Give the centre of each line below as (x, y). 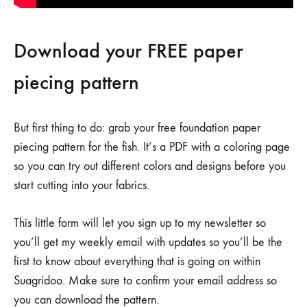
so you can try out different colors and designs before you (150, 166)
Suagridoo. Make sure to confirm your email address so (145, 280)
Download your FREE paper (128, 50)
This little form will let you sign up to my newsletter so (140, 223)
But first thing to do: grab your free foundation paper (137, 127)
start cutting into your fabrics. (82, 185)
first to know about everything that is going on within (137, 261)
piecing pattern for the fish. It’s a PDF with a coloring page (152, 147)
